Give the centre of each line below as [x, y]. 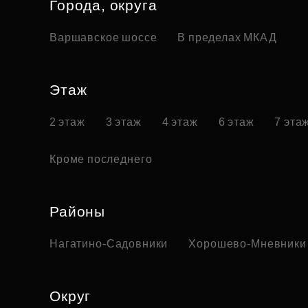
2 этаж [67, 122]
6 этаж [236, 122]
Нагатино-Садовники [109, 244]
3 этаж [123, 122]
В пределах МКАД [227, 38]
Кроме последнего [101, 159]
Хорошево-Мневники [247, 244]
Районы [78, 212]
